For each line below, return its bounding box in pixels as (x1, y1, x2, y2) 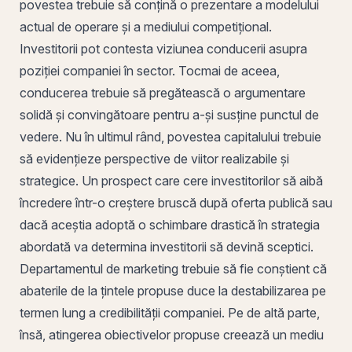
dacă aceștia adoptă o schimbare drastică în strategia (20, 216, 320, 233)
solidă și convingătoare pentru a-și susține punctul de (20, 106, 319, 123)
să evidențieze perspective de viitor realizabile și (20, 150, 289, 167)
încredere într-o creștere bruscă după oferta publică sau (20, 194, 332, 211)
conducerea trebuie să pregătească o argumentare (20, 84, 306, 101)
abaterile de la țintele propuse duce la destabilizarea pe (20, 282, 326, 299)
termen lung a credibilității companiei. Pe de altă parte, (20, 304, 320, 321)
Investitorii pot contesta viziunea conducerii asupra (20, 40, 307, 57)
